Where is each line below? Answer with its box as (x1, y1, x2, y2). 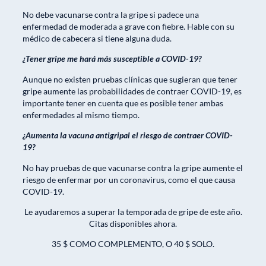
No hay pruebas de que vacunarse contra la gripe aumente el (23, 162, 243, 173)
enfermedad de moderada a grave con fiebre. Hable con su (23, 21, 235, 32)
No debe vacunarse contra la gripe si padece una (23, 9, 199, 20)
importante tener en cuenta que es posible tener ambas (23, 97, 223, 108)
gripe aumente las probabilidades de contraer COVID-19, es (23, 85, 242, 96)
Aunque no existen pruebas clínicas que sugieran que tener (23, 74, 237, 84)
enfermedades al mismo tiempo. (23, 109, 140, 120)
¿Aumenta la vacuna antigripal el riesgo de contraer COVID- (23, 130, 233, 141)
